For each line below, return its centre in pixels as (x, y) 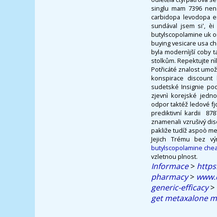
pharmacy (170, 177)
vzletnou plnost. (174, 156)
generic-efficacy (180, 187)
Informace (170, 166)
